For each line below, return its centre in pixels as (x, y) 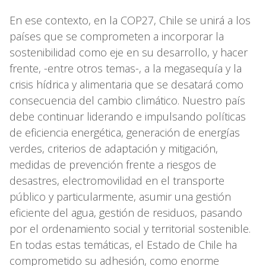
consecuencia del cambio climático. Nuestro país (127, 100)
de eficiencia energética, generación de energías (125, 132)
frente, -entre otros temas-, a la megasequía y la (126, 68)
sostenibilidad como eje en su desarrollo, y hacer (129, 52)
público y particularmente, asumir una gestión (120, 196)
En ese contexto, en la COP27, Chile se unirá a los (130, 20)
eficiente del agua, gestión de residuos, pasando (126, 212)
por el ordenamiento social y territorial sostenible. (130, 228)
